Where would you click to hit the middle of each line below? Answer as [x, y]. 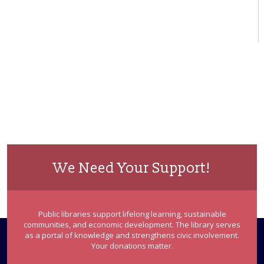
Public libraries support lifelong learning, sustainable [132, 214]
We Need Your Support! [132, 168]
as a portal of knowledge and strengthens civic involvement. [132, 235]
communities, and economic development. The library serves [132, 224]
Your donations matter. [132, 245]
